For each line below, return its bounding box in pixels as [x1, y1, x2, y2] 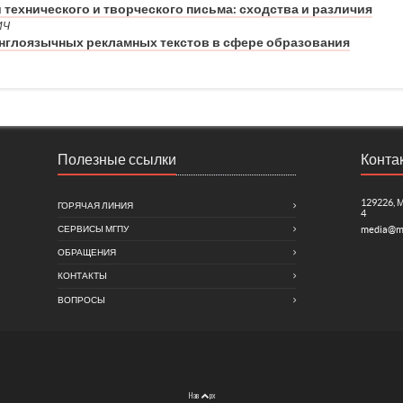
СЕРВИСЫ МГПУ [58, 224, 130, 235]
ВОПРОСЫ [58, 294, 106, 305]
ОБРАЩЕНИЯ [58, 247, 117, 258]
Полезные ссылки [58, 152, 177, 167]
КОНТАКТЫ [58, 271, 108, 282]
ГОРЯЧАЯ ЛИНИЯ [58, 201, 134, 211]
